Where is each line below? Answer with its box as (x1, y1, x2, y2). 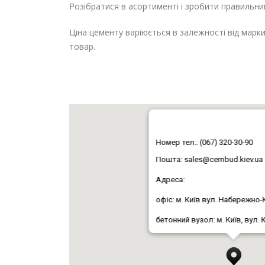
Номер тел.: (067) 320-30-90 (156, 138, 253, 147)
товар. (69, 41, 95, 52)
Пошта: (156, 155, 182, 164)
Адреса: (156, 175, 185, 184)
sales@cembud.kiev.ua (184, 155, 263, 164)
